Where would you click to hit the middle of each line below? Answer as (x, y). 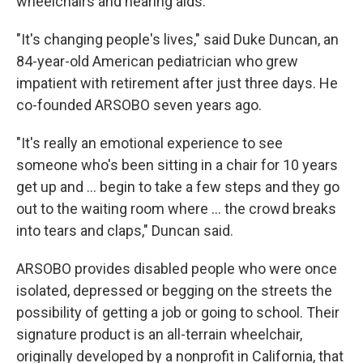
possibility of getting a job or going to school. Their (178, 312)
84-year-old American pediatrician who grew (157, 61)
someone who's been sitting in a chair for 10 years (177, 165)
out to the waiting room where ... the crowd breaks (176, 209)
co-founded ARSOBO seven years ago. (139, 105)
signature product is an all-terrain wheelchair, (159, 334)
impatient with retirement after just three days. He (177, 83)
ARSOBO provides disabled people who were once (177, 269)
